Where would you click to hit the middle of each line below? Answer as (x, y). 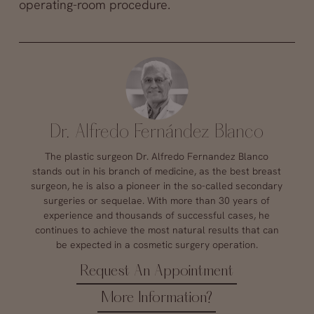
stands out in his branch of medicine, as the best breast (157, 171)
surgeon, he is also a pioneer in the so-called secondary (157, 186)
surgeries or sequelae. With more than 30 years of (157, 201)
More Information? (157, 299)
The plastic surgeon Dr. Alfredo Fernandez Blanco (157, 157)
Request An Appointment (157, 272)
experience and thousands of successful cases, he (157, 216)
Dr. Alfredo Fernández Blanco (157, 133)
